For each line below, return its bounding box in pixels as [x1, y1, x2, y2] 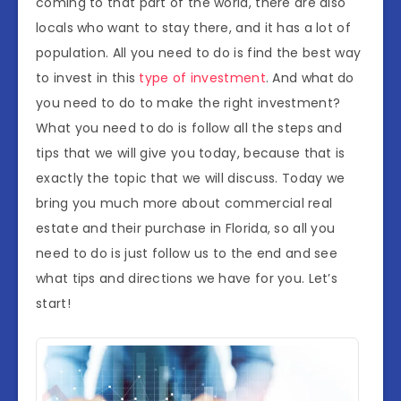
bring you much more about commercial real [36, 193, 333, 212]
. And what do [265, 68, 354, 87]
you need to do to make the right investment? [36, 93, 341, 112]
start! [36, 294, 71, 312]
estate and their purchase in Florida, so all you [36, 218, 336, 237]
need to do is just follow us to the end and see [36, 243, 338, 262]
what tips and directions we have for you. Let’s [36, 269, 338, 287]
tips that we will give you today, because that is [36, 143, 346, 162]
